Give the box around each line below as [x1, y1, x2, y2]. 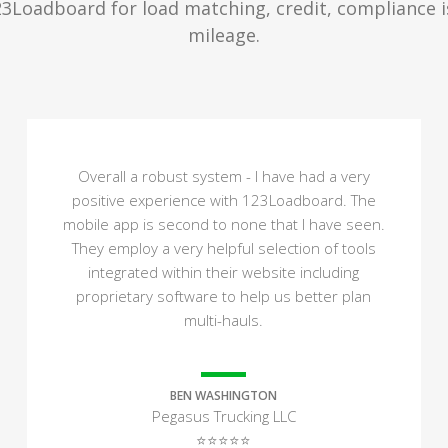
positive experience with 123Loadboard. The [71, 190, 376, 210]
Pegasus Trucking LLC [151, 406, 296, 426]
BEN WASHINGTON [170, 387, 278, 404]
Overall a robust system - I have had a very [77, 166, 370, 186]
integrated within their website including [88, 262, 360, 282]
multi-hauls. [184, 310, 264, 330]
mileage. [188, 23, 260, 47]
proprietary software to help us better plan [76, 286, 372, 306]
